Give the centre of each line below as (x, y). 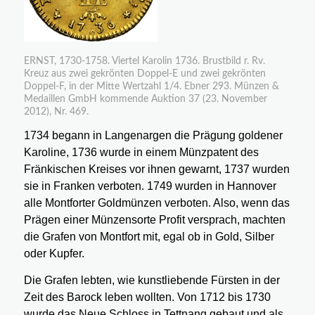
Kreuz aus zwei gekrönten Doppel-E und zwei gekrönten (144, 73)
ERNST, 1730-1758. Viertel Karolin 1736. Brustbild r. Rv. (144, 61)
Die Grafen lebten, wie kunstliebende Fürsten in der (152, 280)
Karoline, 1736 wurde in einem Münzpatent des (141, 153)
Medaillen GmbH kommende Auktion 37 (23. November (145, 99)
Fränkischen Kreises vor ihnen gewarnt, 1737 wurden (156, 169)
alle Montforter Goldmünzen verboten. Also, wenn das (156, 203)
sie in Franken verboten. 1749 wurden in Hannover (150, 186)
